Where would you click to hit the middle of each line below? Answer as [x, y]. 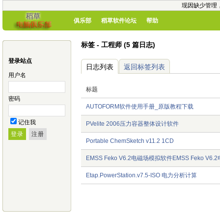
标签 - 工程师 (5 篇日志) [118, 45]
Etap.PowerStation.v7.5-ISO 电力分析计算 [141, 175]
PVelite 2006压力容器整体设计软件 [132, 124]
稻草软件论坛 [119, 21]
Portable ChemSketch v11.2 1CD [130, 141]
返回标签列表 [144, 67]
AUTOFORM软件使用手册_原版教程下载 [140, 107]
